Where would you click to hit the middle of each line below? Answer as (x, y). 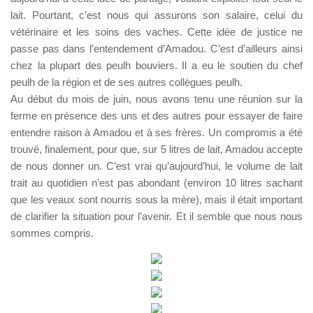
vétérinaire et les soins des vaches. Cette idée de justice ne (156, 32)
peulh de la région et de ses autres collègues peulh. (126, 82)
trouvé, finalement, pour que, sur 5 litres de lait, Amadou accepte (156, 150)
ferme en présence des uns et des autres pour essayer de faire (156, 116)
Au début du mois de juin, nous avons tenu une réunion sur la (156, 99)
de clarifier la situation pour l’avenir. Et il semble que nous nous (156, 217)
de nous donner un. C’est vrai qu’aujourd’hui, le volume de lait (156, 166)
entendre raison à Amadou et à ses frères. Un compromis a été (156, 133)
